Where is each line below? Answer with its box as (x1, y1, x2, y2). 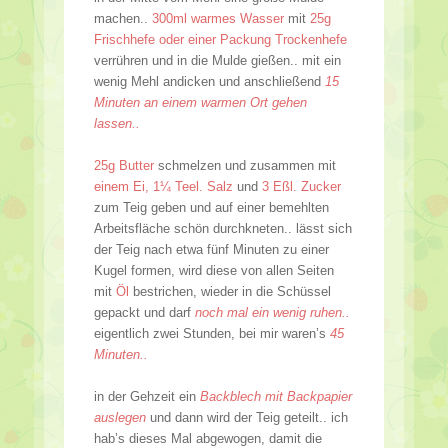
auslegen (94, 409, 146, 425)
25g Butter (94, 157, 154, 173)
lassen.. (94, 115, 140, 131)
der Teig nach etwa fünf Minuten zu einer (94, 241, 329, 257)
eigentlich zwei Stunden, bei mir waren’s (94, 325, 330, 341)
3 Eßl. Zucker (262, 178, 341, 194)
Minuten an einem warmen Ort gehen (94, 94, 307, 110)
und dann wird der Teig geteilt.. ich (150, 409, 348, 425)
